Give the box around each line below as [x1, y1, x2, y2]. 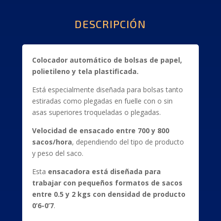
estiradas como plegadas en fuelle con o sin [32, 96, 173, 106]
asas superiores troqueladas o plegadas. [32, 108, 161, 117]
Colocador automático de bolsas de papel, [32, 55, 182, 65]
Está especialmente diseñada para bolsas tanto [32, 85, 183, 94]
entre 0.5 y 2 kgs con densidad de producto [32, 189, 185, 199]
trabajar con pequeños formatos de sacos [32, 178, 183, 187]
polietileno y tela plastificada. [32, 67, 139, 76]
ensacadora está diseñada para [47, 167, 161, 176]
